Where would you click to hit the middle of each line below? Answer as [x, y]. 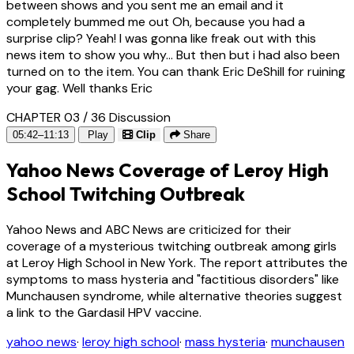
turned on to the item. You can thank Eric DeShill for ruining [176, 71]
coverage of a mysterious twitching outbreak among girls [171, 247]
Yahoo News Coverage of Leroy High [168, 170]
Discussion [140, 117]
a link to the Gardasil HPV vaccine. [104, 313]
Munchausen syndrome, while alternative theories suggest [174, 296]
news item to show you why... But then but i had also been [173, 55]
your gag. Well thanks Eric [79, 88]
